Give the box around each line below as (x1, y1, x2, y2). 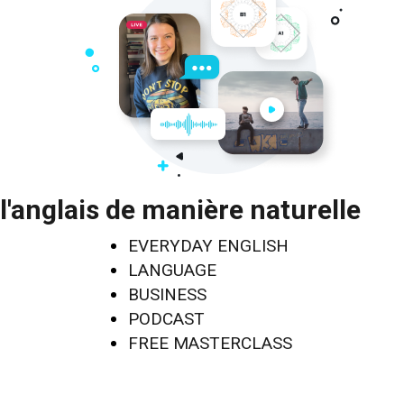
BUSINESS (128, 284, 207, 305)
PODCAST (128, 308, 205, 329)
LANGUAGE (128, 260, 216, 280)
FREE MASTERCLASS (128, 333, 292, 353)
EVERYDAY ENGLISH (128, 235, 289, 256)
